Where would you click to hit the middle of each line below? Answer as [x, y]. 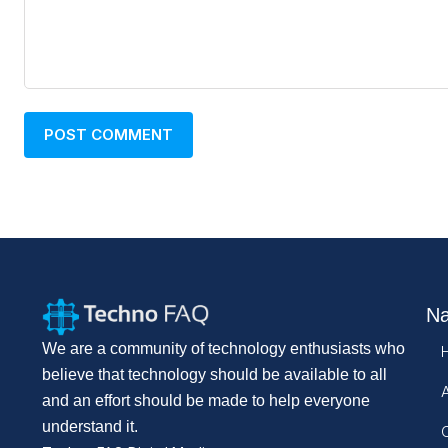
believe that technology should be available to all [214, 374]
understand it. [90, 426]
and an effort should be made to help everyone [206, 400]
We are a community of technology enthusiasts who [223, 348]
